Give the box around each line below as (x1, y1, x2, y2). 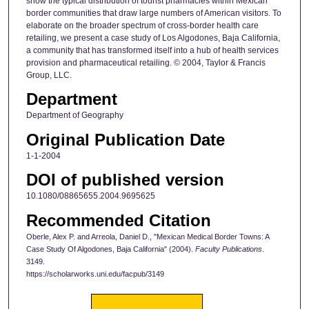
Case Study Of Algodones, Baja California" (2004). (26, 244, 195, 253)
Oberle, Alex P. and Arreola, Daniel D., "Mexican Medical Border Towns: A (26, 232, 269, 241)
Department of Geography (26, 110, 123, 121)
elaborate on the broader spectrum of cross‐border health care (26, 21, 259, 31)
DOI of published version (26, 170, 224, 190)
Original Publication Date (26, 130, 225, 149)
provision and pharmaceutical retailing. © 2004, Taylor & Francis (26, 58, 266, 68)
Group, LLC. (26, 70, 72, 81)
